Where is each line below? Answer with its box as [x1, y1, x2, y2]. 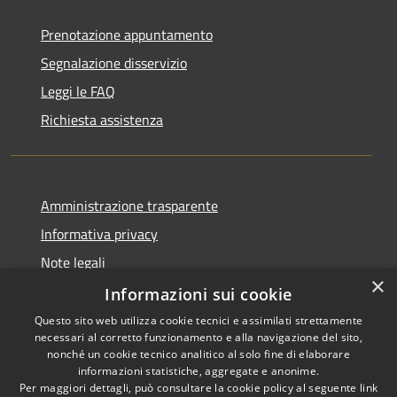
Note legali [41, 251, 105, 273]
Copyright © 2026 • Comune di [218, 370, 378, 389]
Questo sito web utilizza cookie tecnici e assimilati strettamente [34, 313, 363, 328]
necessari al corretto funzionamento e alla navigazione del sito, [34, 330, 363, 345]
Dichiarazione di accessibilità [41, 279, 213, 301]
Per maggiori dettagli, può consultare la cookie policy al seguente [19, 380, 360, 395]
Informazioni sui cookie [105, 284, 292, 305]
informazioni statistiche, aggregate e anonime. [77, 363, 320, 378]
